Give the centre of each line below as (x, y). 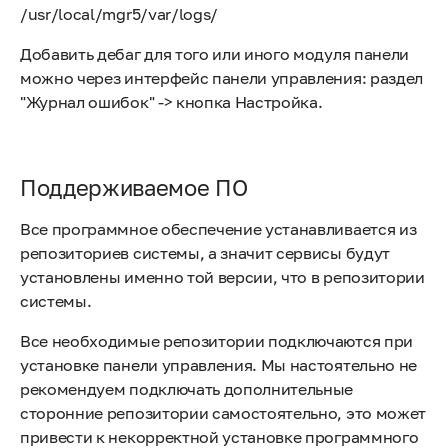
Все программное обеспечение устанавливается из (218, 229)
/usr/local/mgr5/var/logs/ (119, 14)
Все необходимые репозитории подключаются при (216, 341)
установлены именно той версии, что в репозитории (222, 277)
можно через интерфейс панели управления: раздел (221, 78)
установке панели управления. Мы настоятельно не (218, 365)
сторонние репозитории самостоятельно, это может (223, 413)
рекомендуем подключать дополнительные (187, 389)
